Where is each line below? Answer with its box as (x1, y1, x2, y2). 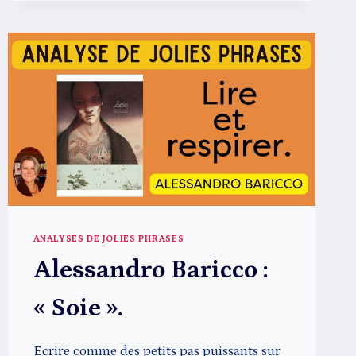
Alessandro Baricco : (33, 255, 268, 284)
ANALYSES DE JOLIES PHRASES (33, 233, 184, 244)
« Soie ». (33, 293, 122, 323)
